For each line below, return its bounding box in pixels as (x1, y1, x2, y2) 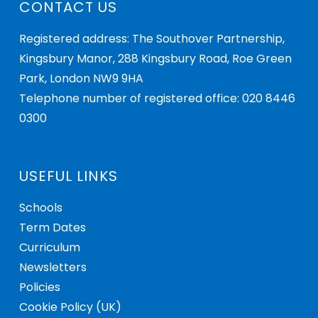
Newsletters (18, 259, 87, 275)
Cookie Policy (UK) (18, 299, 121, 315)
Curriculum (18, 239, 80, 256)
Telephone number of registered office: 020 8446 (18, 90, 295, 106)
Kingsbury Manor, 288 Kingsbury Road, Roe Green (18, 50, 292, 67)
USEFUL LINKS (18, 166, 118, 186)
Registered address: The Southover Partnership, (18, 31, 285, 47)
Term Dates (18, 219, 86, 236)
